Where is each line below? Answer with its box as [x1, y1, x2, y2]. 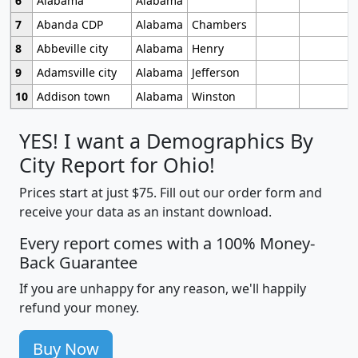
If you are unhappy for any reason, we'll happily [19, 280, 306, 298]
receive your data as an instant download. [19, 203, 272, 221]
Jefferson [191, 65, 240, 81]
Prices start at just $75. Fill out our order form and [19, 184, 322, 202]
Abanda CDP [36, 17, 103, 33]
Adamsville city [36, 65, 117, 81]
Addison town [36, 89, 110, 105]
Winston [191, 89, 236, 105]
